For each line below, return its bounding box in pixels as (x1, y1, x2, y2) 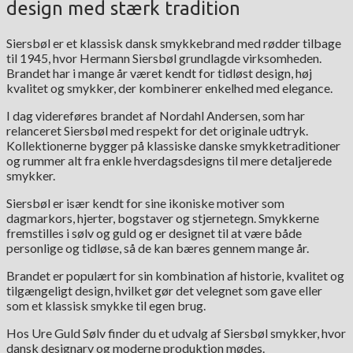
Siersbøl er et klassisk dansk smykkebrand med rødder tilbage (6, 35, 341, 51)
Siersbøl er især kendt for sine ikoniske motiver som (6, 195, 284, 211)
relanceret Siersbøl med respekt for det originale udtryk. (6, 123, 308, 139)
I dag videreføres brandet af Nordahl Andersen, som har (6, 108, 305, 124)
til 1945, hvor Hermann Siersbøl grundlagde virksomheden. (6, 50, 321, 66)
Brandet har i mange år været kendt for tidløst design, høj (6, 65, 312, 81)
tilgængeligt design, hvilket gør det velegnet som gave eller (6, 283, 322, 299)
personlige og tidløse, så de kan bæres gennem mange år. (6, 240, 309, 256)
